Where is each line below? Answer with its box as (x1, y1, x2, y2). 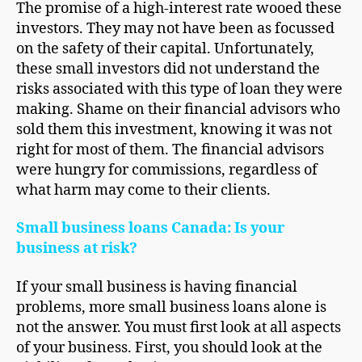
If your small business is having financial (16, 277, 297, 297)
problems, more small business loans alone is (16, 297, 326, 317)
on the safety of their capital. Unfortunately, (16, 39, 314, 58)
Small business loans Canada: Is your (16, 219, 284, 238)
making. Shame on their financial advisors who (16, 99, 340, 119)
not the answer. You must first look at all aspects (16, 318, 341, 337)
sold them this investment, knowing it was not (16, 120, 332, 139)
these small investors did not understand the (16, 59, 320, 78)
